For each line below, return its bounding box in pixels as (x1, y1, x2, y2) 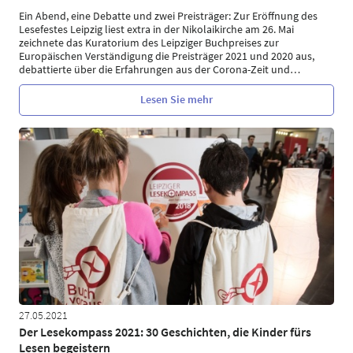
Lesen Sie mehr (140, 92, 213, 106)
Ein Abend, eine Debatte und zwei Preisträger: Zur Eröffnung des (19, 8, 318, 23)
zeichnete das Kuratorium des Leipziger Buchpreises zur (19, 35, 279, 50)
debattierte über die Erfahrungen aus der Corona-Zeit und (19, 61, 290, 76)
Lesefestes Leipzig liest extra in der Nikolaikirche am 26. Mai (19, 21, 294, 36)
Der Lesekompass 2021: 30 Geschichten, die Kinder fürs (19, 324, 311, 340)
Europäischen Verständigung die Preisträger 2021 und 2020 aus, (19, 48, 314, 63)
